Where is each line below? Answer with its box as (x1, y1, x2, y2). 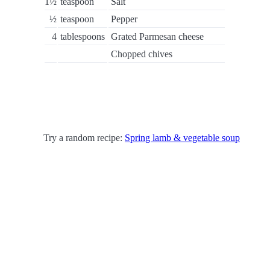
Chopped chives (111, 49, 172, 59)
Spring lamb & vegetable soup (125, 133, 240, 143)
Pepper (111, 14, 137, 24)
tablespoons (60, 31, 105, 42)
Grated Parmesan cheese (111, 31, 204, 42)
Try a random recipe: (43, 133, 125, 143)
